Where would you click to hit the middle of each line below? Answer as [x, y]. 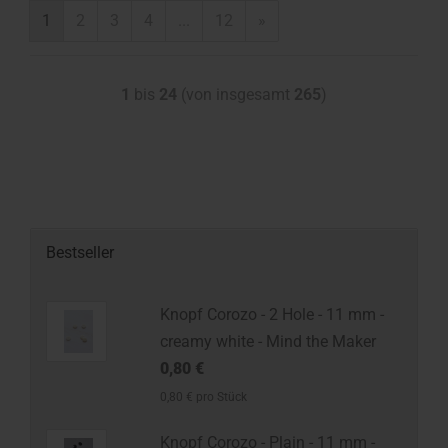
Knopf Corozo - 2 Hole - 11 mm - [271, 314]
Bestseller [80, 252]
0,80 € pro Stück [203, 397]
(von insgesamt [235, 94]
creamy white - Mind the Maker [267, 341]
